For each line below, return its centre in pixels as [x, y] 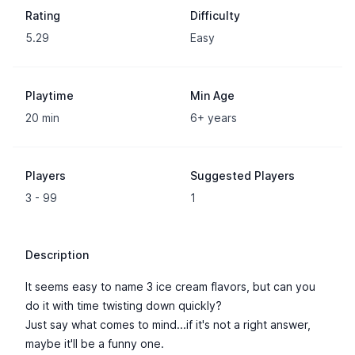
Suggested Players [242, 176]
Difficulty [215, 15]
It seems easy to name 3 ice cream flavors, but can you [170, 286]
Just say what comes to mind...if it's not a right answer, [168, 324]
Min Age [212, 95]
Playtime [50, 95]
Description [57, 255]
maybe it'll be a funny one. [95, 344]
